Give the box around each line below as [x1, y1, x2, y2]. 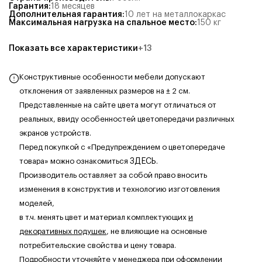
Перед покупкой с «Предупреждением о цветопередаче [19, 143, 225, 151]
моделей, [19, 199, 54, 207]
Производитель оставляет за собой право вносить [19, 171, 207, 179]
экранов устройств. [19, 129, 91, 137]
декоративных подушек [19, 227, 106, 235]
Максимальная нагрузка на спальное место [9, 19, 195, 27]
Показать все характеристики [9, 44, 138, 53]
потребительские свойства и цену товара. [19, 242, 176, 249]
